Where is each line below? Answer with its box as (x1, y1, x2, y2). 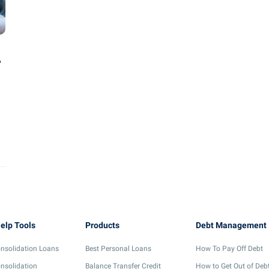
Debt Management (196, 220, 267, 230)
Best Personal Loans (85, 244, 151, 253)
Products (85, 220, 119, 230)
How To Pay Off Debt (196, 244, 263, 253)
